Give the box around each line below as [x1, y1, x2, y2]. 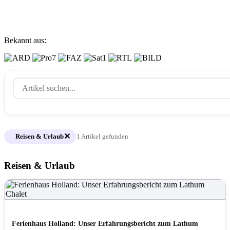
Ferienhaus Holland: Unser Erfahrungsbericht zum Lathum [12, 220, 198, 227]
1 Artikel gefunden [76, 132, 128, 140]
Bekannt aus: [4, 36, 46, 45]
